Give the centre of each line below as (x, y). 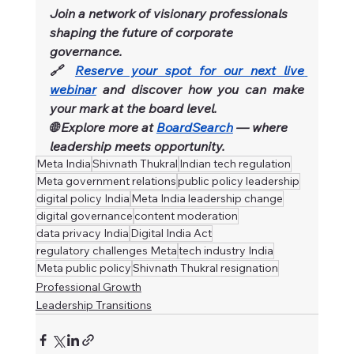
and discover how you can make (203, 89)
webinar (73, 89)
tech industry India (226, 250)
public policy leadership (238, 181)
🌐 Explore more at (103, 127)
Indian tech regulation (235, 163)
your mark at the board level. (133, 108)
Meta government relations (106, 181)
